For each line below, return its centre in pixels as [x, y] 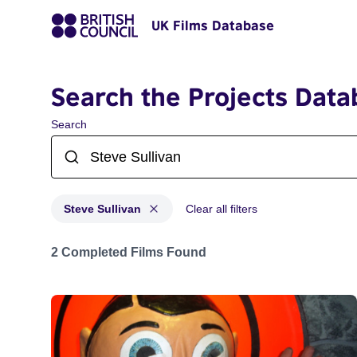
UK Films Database [213, 25]
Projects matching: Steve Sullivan [145, 244]
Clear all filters [222, 209]
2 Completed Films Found [129, 252]
